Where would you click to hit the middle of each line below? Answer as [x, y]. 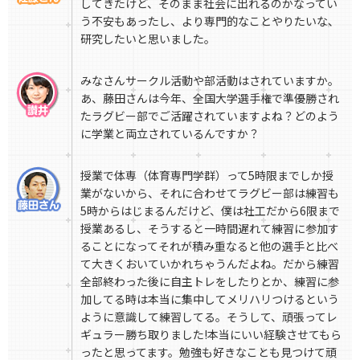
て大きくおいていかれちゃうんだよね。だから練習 [210, 264]
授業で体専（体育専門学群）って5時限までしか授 [207, 176]
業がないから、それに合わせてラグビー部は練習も [210, 193]
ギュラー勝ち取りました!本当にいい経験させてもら [211, 335]
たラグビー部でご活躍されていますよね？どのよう [210, 116]
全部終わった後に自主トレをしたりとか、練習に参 [210, 282]
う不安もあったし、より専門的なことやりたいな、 [210, 21]
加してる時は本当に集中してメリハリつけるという [210, 299]
